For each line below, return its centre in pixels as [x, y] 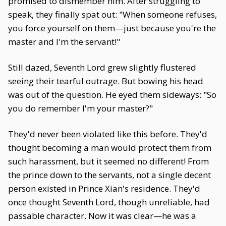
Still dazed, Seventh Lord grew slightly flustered [102, 67]
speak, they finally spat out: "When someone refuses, [112, 14]
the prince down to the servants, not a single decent [109, 175]
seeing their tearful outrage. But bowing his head [106, 81]
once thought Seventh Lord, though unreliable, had [109, 202]
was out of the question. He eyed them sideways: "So [112, 95]
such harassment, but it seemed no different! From [108, 161]
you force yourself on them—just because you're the [112, 28]
